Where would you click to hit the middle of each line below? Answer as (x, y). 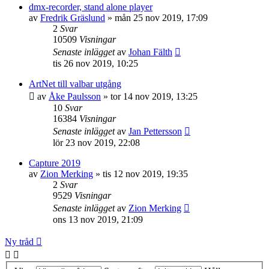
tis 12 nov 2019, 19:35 (145, 174)
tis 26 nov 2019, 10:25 (95, 63)
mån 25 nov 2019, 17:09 (161, 18)
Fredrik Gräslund (73, 18)
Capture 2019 (55, 163)
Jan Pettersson (155, 131)
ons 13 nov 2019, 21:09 (98, 219)
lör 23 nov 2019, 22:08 (96, 143)
